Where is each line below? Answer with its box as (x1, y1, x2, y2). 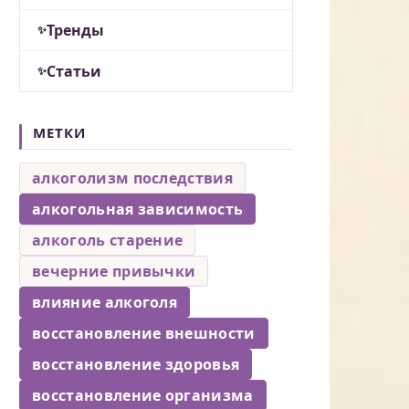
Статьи (47, 60, 101, 81)
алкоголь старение (32, 229, 184, 250)
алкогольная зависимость (32, 198, 244, 219)
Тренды (47, 19, 104, 40)
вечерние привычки (32, 260, 196, 281)
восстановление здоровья (32, 353, 240, 374)
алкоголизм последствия (32, 167, 234, 188)
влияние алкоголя (32, 291, 178, 312)
